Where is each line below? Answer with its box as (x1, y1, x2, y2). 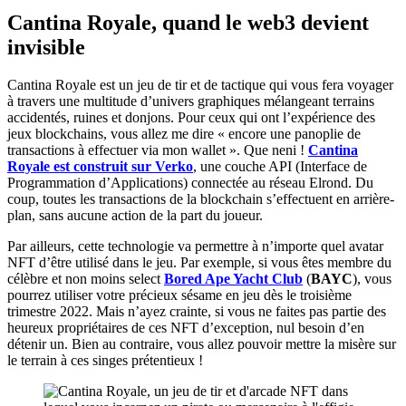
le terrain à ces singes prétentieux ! (7, 353, 203, 369)
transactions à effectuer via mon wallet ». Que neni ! (7, 142, 308, 159)
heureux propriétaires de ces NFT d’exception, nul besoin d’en (7, 320, 364, 336)
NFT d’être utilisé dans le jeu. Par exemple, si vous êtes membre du (7, 255, 391, 271)
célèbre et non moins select (7, 271, 164, 287)
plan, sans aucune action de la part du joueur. (7, 208, 263, 224)
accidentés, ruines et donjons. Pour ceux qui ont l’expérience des (7, 110, 375, 126)
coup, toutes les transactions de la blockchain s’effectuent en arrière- (7, 191, 394, 208)
